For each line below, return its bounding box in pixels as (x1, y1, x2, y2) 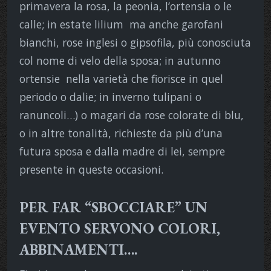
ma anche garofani (129, 16, 223, 31)
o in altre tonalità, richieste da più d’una (19, 125, 223, 140)
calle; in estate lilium (19, 16, 123, 31)
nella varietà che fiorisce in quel (66, 71, 223, 86)
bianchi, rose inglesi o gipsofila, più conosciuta (19, 34, 251, 50)
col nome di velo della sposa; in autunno (19, 53, 221, 68)
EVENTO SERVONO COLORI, (19, 218, 220, 238)
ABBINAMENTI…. (19, 240, 137, 259)
